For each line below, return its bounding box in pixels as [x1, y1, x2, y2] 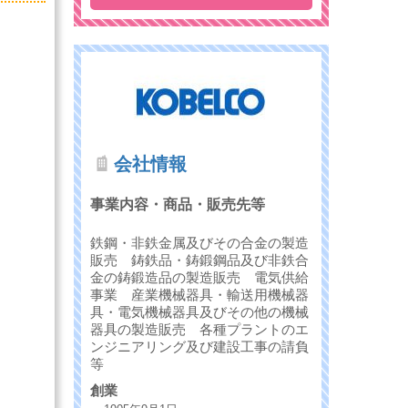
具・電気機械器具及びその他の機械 [90, 303, 309, 320]
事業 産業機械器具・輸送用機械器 [90, 286, 309, 302]
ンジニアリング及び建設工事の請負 [90, 338, 309, 354]
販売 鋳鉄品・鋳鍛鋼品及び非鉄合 [90, 251, 309, 268]
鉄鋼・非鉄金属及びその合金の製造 [90, 234, 309, 250]
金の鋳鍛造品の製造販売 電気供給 [90, 269, 309, 285]
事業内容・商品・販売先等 [90, 197, 265, 213]
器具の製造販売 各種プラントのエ [90, 321, 309, 337]
